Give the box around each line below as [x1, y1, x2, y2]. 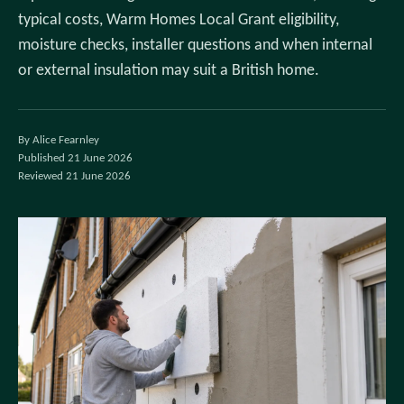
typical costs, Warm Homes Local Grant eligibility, [18, 12, 339, 29]
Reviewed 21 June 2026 [18, 170, 131, 182]
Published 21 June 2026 [18, 152, 133, 164]
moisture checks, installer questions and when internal [18, 37, 372, 54]
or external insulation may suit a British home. [18, 62, 319, 79]
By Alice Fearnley [18, 134, 99, 146]
